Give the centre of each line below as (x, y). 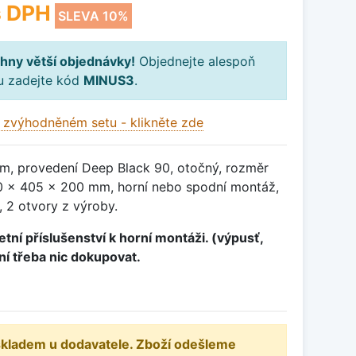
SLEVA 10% (93, 16)
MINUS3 (109, 81)
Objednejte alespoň (195, 62)
